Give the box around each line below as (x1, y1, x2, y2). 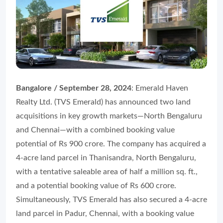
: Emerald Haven (131, 84, 188, 92)
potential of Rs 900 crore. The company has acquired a (16, 139, 206, 148)
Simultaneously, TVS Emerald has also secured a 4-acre (16, 195, 207, 204)
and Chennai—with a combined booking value (16, 125, 175, 134)
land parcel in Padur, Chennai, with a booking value (16, 209, 194, 218)
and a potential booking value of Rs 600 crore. (16, 181, 176, 190)
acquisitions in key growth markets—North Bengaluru (16, 111, 202, 120)
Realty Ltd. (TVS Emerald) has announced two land (16, 98, 191, 106)
